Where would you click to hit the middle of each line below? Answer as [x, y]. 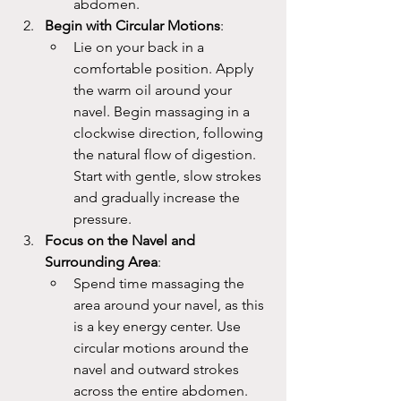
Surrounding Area [101, 262]
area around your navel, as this [171, 305]
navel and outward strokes [158, 369]
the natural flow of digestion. [166, 154]
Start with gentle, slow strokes [169, 176]
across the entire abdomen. [162, 391]
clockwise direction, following [170, 133]
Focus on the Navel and [122, 240]
